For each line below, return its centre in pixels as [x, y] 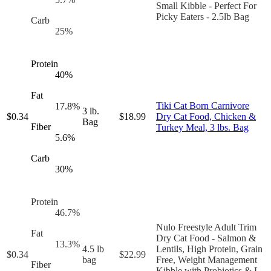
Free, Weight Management [207, 260]
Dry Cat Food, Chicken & [206, 116]
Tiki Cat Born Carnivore [203, 105]
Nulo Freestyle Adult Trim [206, 227]
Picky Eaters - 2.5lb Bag [203, 16]
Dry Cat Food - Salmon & [206, 238]
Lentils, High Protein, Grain [209, 249]
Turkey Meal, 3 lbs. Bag [202, 127]
